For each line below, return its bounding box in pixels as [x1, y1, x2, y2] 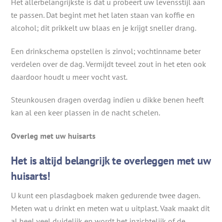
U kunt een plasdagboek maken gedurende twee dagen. [11, 190, 200, 201]
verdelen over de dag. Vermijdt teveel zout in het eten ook [11, 58, 207, 69]
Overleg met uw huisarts [11, 131, 96, 141]
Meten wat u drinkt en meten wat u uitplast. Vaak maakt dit [11, 203, 210, 214]
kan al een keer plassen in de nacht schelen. [11, 108, 161, 118]
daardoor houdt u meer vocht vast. [11, 71, 128, 82]
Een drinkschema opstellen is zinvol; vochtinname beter [11, 46, 201, 56]
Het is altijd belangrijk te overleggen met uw [11, 153, 211, 168]
